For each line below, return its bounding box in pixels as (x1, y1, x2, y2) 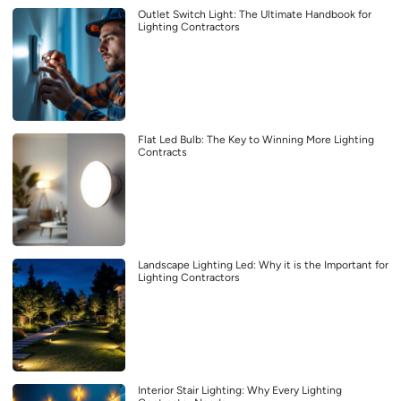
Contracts (138, 146, 187, 159)
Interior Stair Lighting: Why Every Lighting (138, 384, 342, 397)
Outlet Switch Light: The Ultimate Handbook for (138, 8, 371, 21)
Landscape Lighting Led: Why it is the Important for (138, 259, 388, 272)
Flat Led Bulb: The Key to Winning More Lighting (138, 133, 374, 147)
